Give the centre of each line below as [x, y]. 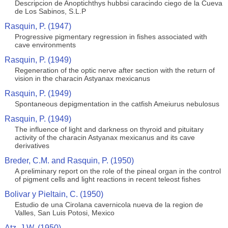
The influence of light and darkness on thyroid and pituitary [109, 129]
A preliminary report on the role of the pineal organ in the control [118, 171]
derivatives [32, 146]
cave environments [45, 45]
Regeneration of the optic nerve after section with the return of [115, 70]
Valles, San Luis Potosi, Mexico [64, 213]
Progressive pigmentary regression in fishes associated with [111, 37]
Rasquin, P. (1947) [38, 26]
